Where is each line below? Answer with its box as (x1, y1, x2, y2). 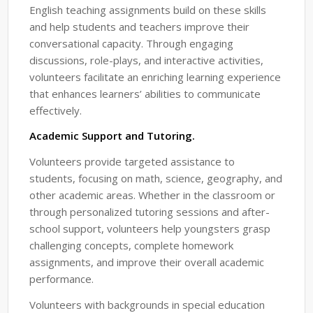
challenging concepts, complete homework (29, 238, 234, 253)
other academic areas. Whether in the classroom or (29, 188, 276, 203)
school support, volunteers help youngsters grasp (29, 221, 271, 236)
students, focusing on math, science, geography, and (29, 171, 283, 186)
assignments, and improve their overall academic (29, 255, 265, 270)
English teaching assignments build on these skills (29, 2, 267, 17)
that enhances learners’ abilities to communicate (29, 86, 261, 101)
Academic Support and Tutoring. (29, 129, 196, 143)
